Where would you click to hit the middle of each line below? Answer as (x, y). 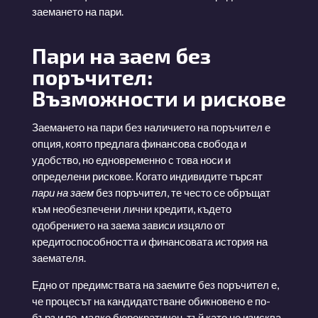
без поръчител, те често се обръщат (182, 192)
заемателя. (59, 257)
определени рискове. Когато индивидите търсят (147, 176)
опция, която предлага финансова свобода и (139, 143)
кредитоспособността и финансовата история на (149, 241)
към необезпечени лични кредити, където (131, 208)
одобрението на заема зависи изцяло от (128, 225)
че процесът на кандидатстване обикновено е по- (151, 301)
